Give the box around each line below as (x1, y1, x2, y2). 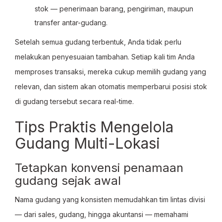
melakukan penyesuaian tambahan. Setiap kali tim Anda (15, 53, 195, 61)
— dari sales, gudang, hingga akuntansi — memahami (15, 210, 188, 219)
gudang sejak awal (15, 173, 121, 188)
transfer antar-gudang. (35, 18, 108, 27)
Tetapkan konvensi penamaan (15, 161, 183, 175)
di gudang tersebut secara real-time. (15, 97, 134, 106)
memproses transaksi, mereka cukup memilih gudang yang (15, 67, 206, 76)
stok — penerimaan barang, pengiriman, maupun (35, 4, 193, 13)
